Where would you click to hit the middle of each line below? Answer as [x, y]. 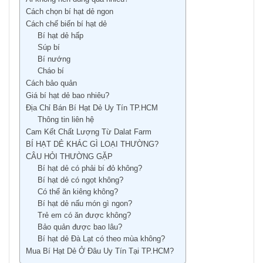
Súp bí [48, 48]
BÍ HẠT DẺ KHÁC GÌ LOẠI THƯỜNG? [92, 144]
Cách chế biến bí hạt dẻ [66, 24]
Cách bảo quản [51, 83]
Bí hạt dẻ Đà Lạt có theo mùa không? [101, 239]
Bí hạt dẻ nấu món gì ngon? [85, 204]
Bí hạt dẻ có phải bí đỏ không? [90, 169]
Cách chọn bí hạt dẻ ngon [70, 12]
